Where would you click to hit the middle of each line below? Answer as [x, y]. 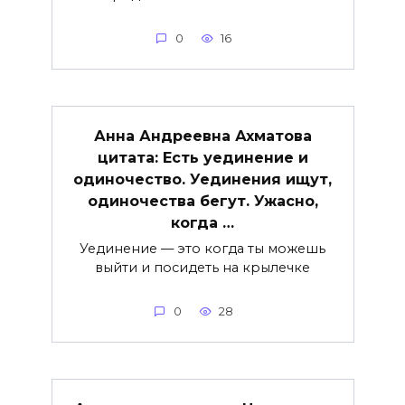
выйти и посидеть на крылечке [202, 267]
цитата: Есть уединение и [202, 157]
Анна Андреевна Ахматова [202, 136]
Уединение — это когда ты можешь [202, 248]
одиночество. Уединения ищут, [202, 179]
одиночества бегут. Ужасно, [202, 201]
